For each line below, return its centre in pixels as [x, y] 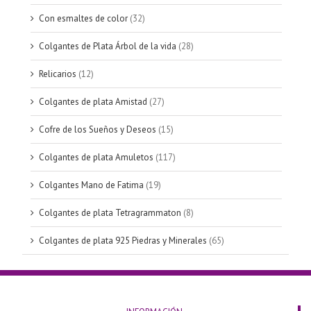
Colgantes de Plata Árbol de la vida [108, 47]
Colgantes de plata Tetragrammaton [110, 213]
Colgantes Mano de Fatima [91, 185]
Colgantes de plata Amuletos [96, 158]
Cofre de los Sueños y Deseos [98, 130]
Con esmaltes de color [83, 19]
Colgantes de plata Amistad [93, 102]
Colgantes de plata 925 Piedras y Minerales [123, 241]
